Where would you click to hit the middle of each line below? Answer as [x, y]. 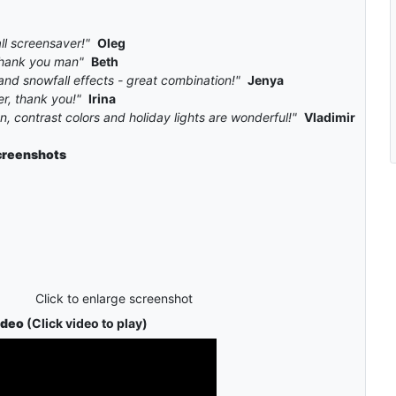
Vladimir [329, 118]
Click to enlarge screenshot [114, 299]
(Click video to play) [85, 324]
